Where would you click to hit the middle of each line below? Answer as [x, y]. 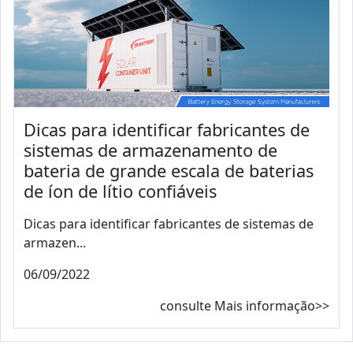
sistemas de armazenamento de [150, 150]
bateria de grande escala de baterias [169, 170]
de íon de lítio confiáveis [120, 191]
